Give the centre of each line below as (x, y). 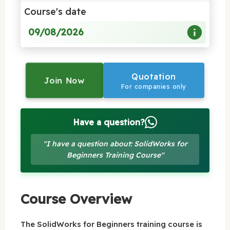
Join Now (64, 80)
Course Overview (76, 199)
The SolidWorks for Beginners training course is (111, 224)
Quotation (154, 76)
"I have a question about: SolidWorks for (115, 143)
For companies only (154, 86)
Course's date (55, 11)
